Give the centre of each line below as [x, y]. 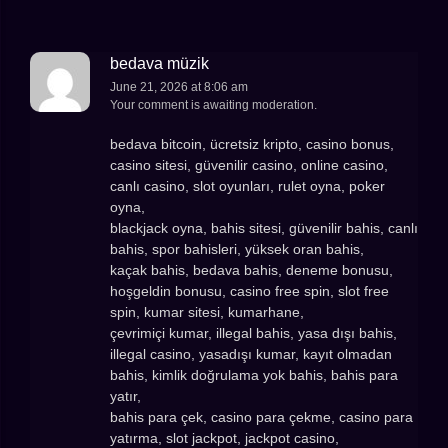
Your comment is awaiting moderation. [213, 105]
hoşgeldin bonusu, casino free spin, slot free [249, 290]
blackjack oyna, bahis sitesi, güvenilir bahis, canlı [264, 227]
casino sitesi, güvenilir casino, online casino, [249, 164]
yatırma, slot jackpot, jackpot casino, [224, 437]
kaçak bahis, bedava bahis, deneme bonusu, [251, 269]
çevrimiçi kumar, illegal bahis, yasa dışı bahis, [253, 332]
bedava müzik [159, 64]
